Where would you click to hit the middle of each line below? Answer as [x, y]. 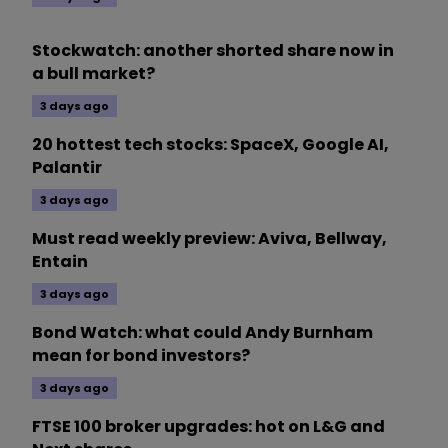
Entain [60, 261]
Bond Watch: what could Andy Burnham [202, 332]
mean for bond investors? [141, 355]
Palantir [67, 167]
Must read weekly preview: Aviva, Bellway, [209, 238]
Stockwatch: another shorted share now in [213, 50]
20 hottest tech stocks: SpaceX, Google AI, [210, 144]
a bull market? [93, 73]
